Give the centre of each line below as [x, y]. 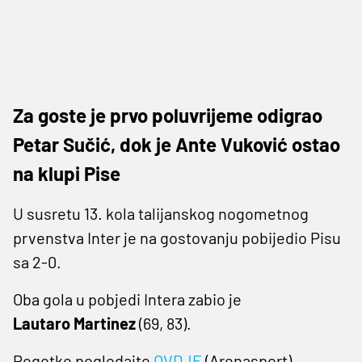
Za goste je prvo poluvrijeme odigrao [168, 115]
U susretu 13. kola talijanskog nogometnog [161, 213]
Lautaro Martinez [74, 323]
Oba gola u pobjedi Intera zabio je [127, 299]
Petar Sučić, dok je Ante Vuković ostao [177, 144]
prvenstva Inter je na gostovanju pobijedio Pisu [177, 237]
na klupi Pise [67, 173]
